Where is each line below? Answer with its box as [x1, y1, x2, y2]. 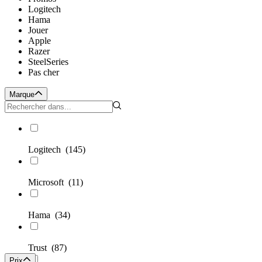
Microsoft [28, 177, 68, 188]
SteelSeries [28, 57, 68, 67]
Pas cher [28, 67, 59, 78]
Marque [9, 90, 35, 99]
